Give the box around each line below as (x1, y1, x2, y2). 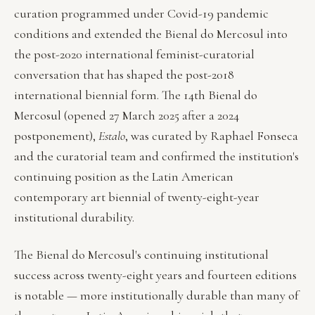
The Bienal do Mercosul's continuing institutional (14, 246, 269, 262)
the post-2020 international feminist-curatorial (14, 46, 255, 63)
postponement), (14, 128, 98, 144)
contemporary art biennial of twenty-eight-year (14, 189, 259, 205)
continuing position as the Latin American (14, 169, 233, 185)
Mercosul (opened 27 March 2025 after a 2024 (14, 108, 239, 124)
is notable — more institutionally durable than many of (14, 287, 299, 303)
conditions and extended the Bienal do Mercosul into (14, 26, 288, 42)
